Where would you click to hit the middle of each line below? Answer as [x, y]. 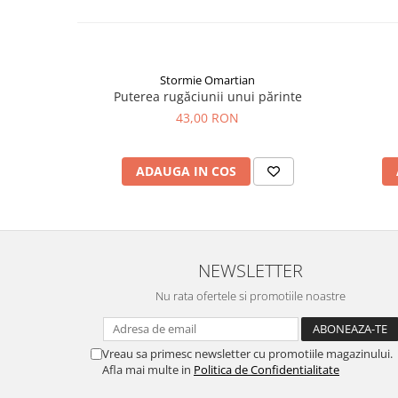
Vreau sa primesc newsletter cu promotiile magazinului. [247, 354]
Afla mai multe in [148, 370]
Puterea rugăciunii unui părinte [207, 97]
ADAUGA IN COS [186, 171]
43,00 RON [207, 118]
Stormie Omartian [207, 80]
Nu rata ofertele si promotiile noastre [251, 296]
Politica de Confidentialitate [267, 370]
